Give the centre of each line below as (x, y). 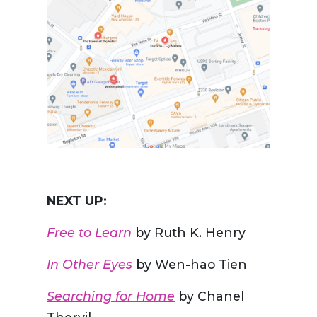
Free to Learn (89, 233)
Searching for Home (111, 296)
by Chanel (209, 296)
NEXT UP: (77, 201)
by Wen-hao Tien (190, 265)
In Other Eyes (90, 265)
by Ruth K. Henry (189, 233)
